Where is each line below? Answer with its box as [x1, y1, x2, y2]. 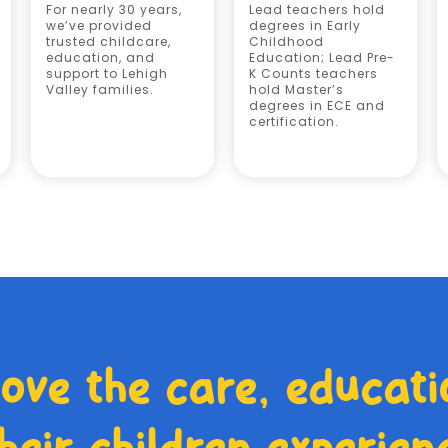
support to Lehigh [45, 65, 168, 82]
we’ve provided [45, 17, 152, 34]
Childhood [248, 33, 324, 50]
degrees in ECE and [248, 97, 385, 114]
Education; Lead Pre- [248, 49, 395, 66]
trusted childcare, [45, 33, 171, 50]
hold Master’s [248, 81, 344, 98]
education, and [45, 49, 155, 66]
